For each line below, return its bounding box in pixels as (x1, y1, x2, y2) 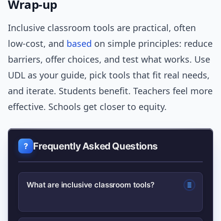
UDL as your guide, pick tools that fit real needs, (8, 69, 210, 81)
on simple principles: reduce (92, 37, 213, 50)
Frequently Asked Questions (33, 140, 158, 152)
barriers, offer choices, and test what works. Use (8, 53, 210, 66)
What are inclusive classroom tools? (27, 180, 154, 190)
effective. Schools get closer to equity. (8, 101, 167, 113)
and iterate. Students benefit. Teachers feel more (8, 85, 213, 97)
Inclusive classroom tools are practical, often (8, 22, 196, 34)
